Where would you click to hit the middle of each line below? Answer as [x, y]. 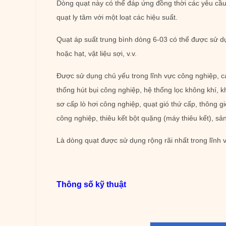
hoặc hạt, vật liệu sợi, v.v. [97, 53]
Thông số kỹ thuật [91, 184]
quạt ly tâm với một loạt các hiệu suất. [117, 17]
